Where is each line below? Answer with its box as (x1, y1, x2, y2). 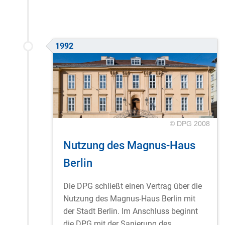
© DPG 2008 (169, 119, 210, 128)
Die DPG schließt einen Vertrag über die (63, 181, 202, 191)
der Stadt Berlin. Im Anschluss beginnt (63, 206, 198, 216)
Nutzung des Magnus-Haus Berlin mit (63, 194, 195, 204)
